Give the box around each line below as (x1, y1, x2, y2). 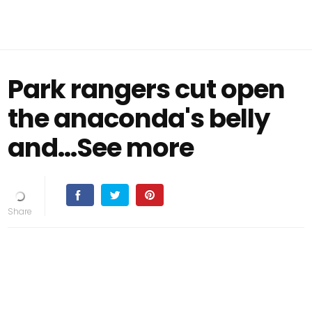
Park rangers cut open (8, 71, 286, 107)
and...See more (8, 130, 194, 166)
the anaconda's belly (8, 100, 270, 136)
